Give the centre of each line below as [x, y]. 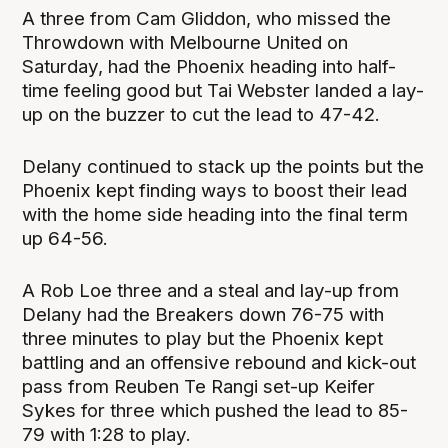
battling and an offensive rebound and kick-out [219, 363]
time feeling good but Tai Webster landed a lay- [223, 91]
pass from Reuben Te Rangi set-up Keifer [199, 387]
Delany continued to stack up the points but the [223, 167]
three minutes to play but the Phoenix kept [203, 339]
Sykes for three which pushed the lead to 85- [215, 411]
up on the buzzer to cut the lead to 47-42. [201, 115]
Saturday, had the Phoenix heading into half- [209, 67]
